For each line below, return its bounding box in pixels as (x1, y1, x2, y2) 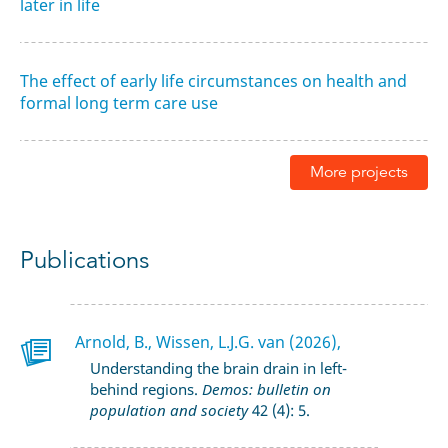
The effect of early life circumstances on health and (20, 70, 407, 92)
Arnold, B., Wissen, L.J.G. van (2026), (75, 330, 341, 353)
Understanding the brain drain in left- (90, 357, 347, 378)
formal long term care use (20, 92, 218, 114)
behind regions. (90, 378, 202, 399)
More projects (310, 161, 408, 182)
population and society (90, 399, 248, 420)
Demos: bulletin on (202, 378, 331, 399)
